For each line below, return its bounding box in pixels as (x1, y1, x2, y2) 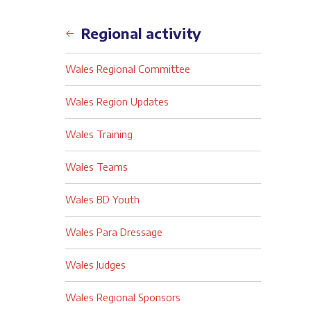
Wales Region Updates (65, 96, 169, 108)
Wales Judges (65, 259, 126, 271)
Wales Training (65, 128, 133, 140)
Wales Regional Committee (65, 63, 190, 75)
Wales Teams (65, 161, 128, 173)
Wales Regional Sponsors (65, 292, 180, 303)
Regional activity (81, 24, 201, 42)
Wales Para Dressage (65, 226, 162, 238)
